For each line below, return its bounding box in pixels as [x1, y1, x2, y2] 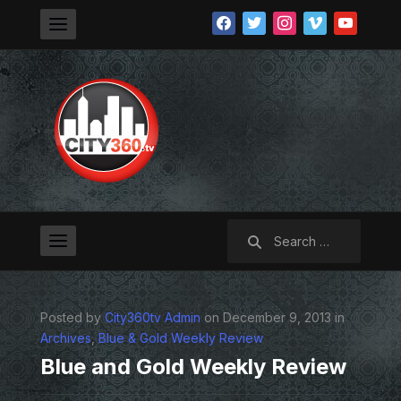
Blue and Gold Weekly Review [39, 354, 346, 380]
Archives [39, 330, 91, 346]
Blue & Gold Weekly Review [98, 330, 263, 346]
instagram [272, 13, 329, 29]
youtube [333, 13, 383, 29]
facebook [211, 13, 270, 29]
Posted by [39, 310, 105, 325]
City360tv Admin [104, 310, 200, 325]
